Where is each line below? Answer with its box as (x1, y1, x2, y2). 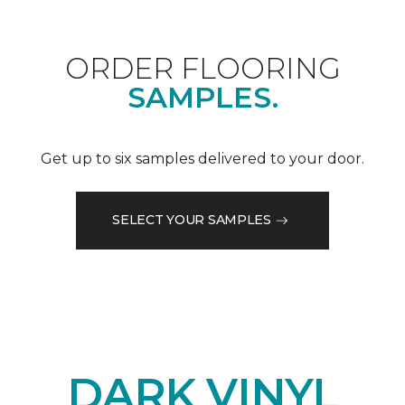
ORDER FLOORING (64, 50, 341, 86)
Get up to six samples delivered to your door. (41, 149, 364, 167)
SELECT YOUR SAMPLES (112, 212, 271, 229)
